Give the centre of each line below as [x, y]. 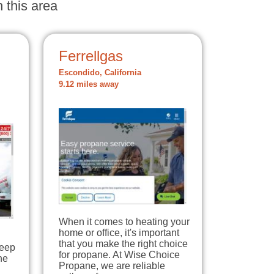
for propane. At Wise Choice [119, 255]
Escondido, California [100, 73]
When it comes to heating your [124, 222]
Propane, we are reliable [112, 266]
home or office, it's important [119, 233]
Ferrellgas [91, 56]
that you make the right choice [123, 244]
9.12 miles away [89, 85]
